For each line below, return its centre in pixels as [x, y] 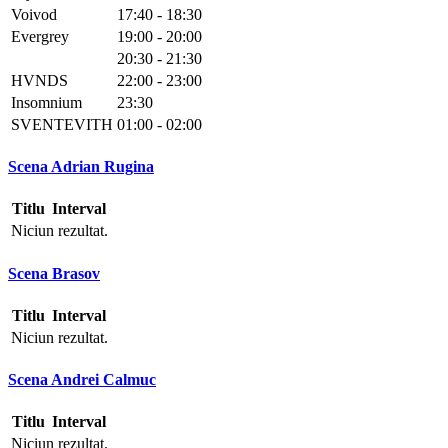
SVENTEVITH [62, 124]
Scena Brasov [54, 273]
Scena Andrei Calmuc [82, 380]
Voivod [34, 14]
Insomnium [46, 102]
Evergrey [40, 36]
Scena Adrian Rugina [81, 167]
